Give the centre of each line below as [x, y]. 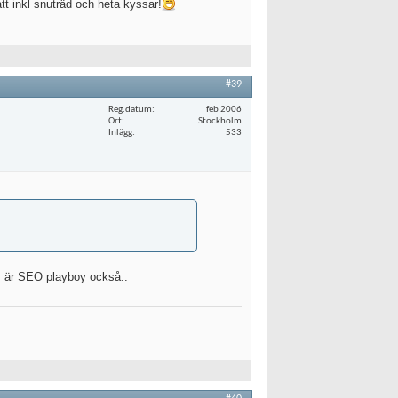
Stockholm [220, 121]
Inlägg [120, 132]
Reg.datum [130, 109]
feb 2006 [224, 109]
